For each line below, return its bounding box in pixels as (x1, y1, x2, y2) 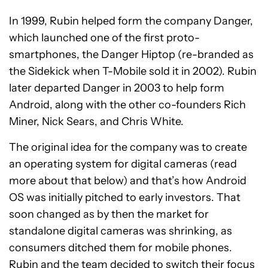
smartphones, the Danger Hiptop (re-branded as (9, 48, 254, 62)
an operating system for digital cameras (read (9, 157, 237, 171)
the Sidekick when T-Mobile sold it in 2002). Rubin (9, 65, 257, 78)
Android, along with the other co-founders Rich (9, 98, 246, 112)
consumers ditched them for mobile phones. (9, 241, 232, 255)
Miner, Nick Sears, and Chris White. (9, 115, 184, 129)
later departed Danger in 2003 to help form (9, 81, 224, 95)
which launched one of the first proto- (9, 31, 200, 45)
